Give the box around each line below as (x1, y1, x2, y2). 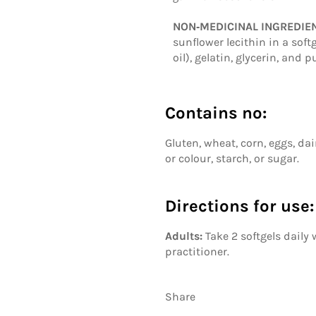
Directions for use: (165, 195, 314, 216)
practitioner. (165, 244, 229, 258)
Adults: (165, 229, 202, 243)
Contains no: (165, 102, 267, 123)
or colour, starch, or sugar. (165, 151, 299, 165)
